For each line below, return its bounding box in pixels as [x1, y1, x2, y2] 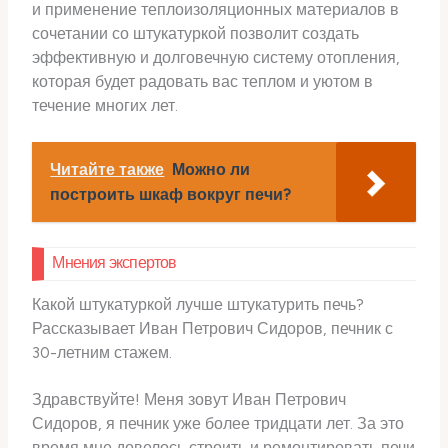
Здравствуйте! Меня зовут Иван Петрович [32, 390, 347, 410]
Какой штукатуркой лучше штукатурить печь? [32, 295, 365, 315]
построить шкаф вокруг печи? [50, 185, 292, 205]
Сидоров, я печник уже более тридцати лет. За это [32, 414, 405, 434]
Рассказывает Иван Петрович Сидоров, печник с [32, 319, 394, 339]
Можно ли [172, 160, 251, 180]
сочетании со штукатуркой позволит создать [32, 23, 360, 43]
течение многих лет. [32, 95, 179, 115]
